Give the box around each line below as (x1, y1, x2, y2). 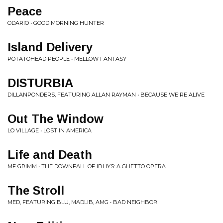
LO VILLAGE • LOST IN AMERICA (7, 127, 92, 134)
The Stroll (7, 184, 64, 197)
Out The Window (7, 112, 104, 125)
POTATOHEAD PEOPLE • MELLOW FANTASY (7, 55, 126, 62)
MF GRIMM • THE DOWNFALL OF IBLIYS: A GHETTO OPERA (7, 163, 166, 170)
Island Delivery (7, 40, 93, 54)
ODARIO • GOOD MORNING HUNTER (7, 19, 104, 26)
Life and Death (7, 148, 92, 161)
